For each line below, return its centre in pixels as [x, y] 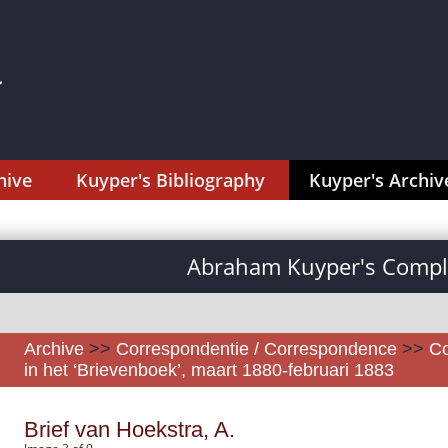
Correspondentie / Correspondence [256, 349]
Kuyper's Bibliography [170, 180]
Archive [54, 349]
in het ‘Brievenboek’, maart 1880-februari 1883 [209, 370]
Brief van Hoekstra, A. [129, 429]
